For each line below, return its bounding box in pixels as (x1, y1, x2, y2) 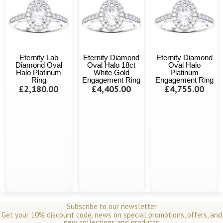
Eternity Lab (19, 53, 58, 62)
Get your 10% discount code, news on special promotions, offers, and (1, 210, 222, 220)
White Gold (93, 68, 129, 77)
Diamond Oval (15, 61, 62, 70)
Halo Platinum (16, 68, 62, 77)
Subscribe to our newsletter (66, 201, 157, 211)
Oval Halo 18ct (87, 61, 136, 70)
